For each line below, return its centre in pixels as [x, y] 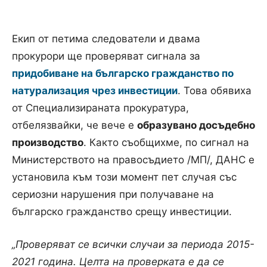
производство [48, 142]
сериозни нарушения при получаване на [113, 194]
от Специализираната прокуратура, [100, 108]
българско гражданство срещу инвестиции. [122, 211]
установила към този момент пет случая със [124, 177]
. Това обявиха [215, 90]
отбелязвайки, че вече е [74, 125]
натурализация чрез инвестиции [95, 90]
